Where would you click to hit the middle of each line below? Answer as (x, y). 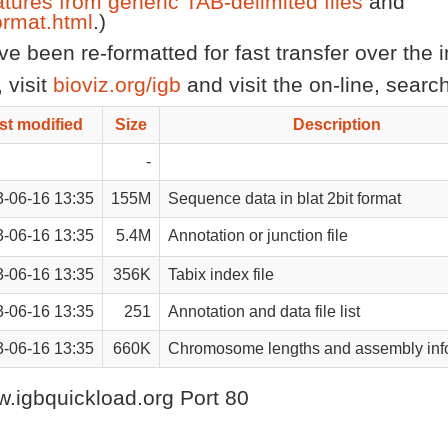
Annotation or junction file (258, 235)
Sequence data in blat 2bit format (284, 198)
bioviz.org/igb (117, 84)
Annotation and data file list (264, 311)
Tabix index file (221, 274)
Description (337, 124)
